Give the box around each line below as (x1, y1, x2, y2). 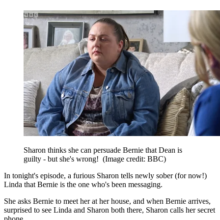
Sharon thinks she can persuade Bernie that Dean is (24, 145, 182, 154)
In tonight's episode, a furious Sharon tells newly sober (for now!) (4, 171, 207, 180)
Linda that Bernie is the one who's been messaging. (4, 180, 163, 189)
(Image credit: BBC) (103, 154, 166, 163)
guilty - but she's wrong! (24, 154, 103, 163)
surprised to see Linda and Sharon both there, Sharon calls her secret (4, 205, 215, 214)
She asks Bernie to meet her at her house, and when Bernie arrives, (4, 196, 211, 205)
